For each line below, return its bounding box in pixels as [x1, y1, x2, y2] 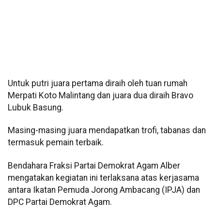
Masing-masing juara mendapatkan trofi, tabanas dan [8, 125, 206, 136]
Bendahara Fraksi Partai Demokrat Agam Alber [8, 160, 180, 170]
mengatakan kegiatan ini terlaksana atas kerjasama [8, 172, 199, 183]
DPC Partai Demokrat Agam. [8, 197, 112, 207]
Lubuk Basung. [8, 102, 63, 112]
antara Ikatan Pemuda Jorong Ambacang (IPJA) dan [8, 185, 200, 195]
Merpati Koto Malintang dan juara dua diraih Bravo [8, 90, 193, 100]
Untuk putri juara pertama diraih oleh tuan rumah [8, 78, 187, 88]
